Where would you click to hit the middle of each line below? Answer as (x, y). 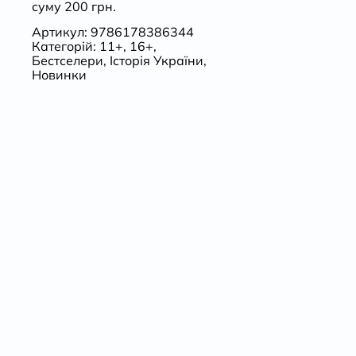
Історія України (156, 61)
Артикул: (61, 32)
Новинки (59, 75)
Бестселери (67, 61)
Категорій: (65, 46)
